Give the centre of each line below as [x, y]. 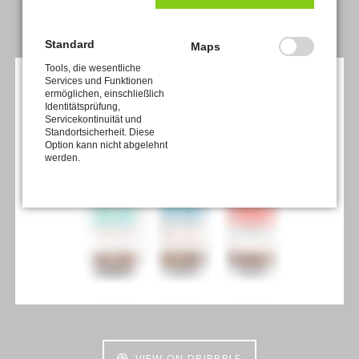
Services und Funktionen [99, 81]
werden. [63, 158]
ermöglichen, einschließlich [105, 94]
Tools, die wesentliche [93, 68]
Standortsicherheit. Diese [100, 132]
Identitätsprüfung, [83, 107]
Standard [70, 44]
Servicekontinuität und [93, 119]
